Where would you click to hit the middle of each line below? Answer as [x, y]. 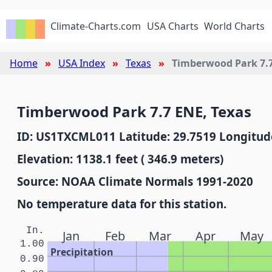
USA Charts [172, 26]
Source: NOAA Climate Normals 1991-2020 [135, 181]
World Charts [235, 26]
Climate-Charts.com [96, 26]
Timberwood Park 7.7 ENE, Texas [134, 111]
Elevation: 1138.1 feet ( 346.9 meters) [120, 159]
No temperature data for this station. [122, 204]
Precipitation [82, 252]
